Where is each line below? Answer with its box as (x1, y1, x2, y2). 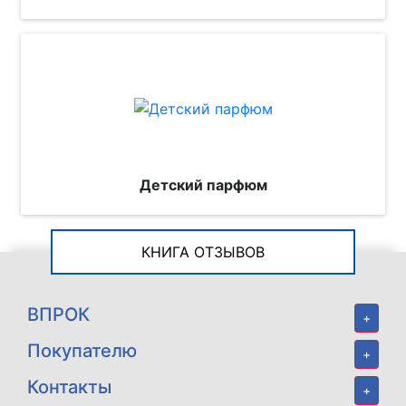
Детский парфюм (139, 175, 267, 194)
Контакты (27, 375, 111, 398)
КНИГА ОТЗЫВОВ (141, 242, 265, 261)
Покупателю (27, 339, 137, 362)
